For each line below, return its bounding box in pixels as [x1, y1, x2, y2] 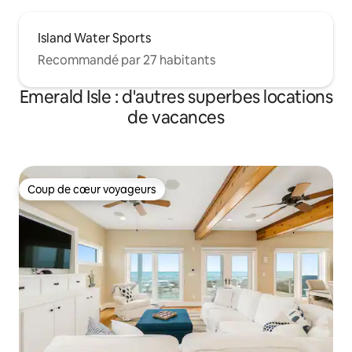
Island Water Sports [38, 30, 151, 47]
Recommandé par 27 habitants [38, 52, 215, 69]
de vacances [127, 106, 225, 130]
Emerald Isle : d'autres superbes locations [19, 86, 333, 109]
